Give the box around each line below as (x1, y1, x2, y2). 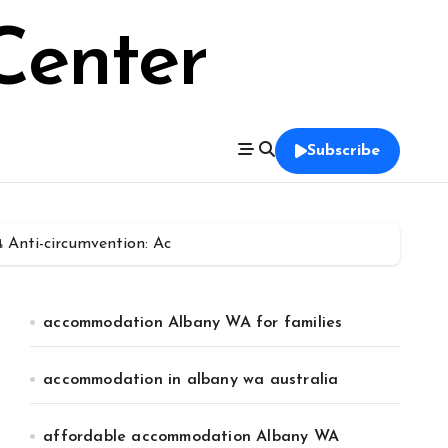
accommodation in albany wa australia (43, 372, 339, 388)
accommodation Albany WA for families (43, 315, 343, 331)
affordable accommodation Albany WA (43, 429, 340, 445)
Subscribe (307, 143, 380, 159)
